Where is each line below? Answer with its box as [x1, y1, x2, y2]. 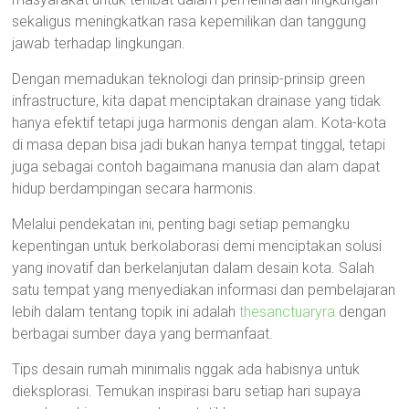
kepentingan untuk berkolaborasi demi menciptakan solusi [12, 237, 383, 255]
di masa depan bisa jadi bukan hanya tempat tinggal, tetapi [12, 136, 386, 153]
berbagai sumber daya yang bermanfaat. [12, 325, 274, 342]
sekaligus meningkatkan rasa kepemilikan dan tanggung [12, 13, 367, 30]
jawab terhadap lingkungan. [12, 35, 186, 52]
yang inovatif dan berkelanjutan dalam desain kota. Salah [12, 259, 375, 277]
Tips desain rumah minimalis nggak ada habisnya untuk [12, 361, 361, 378]
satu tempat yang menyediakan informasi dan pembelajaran [12, 281, 396, 299]
